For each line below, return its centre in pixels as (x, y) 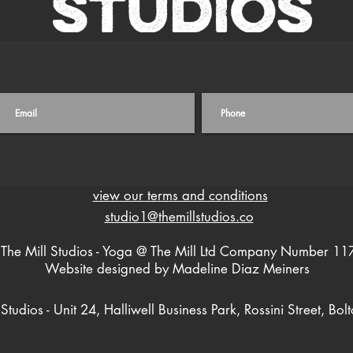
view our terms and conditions (180, 195)
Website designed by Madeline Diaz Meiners (177, 269)
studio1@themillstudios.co (179, 217)
